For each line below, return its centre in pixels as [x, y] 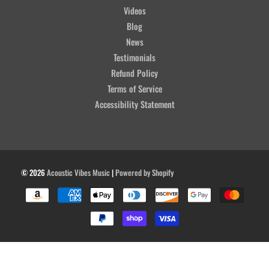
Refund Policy [134, 73]
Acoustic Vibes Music [78, 172]
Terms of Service [134, 88]
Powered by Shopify [144, 172]
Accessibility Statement [134, 104]
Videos [134, 10]
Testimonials [134, 57]
